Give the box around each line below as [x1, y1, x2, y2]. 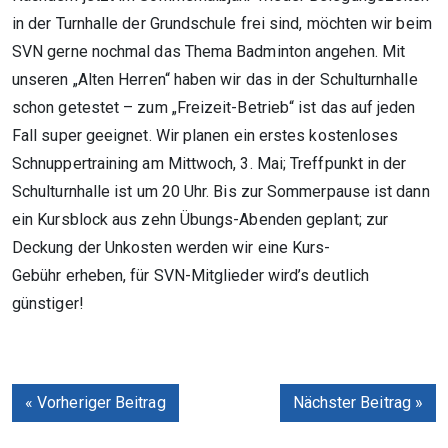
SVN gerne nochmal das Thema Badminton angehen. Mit [12, 42, 405, 62]
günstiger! [12, 294, 84, 314]
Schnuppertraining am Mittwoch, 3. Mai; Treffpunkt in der [12, 154, 407, 174]
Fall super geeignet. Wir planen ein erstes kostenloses [12, 126, 399, 146]
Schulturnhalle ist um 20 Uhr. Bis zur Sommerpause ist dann [12, 182, 430, 202]
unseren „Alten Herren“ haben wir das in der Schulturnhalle [12, 70, 418, 90]
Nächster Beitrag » [292, 393, 423, 413]
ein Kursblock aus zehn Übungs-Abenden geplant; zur [12, 210, 388, 230]
